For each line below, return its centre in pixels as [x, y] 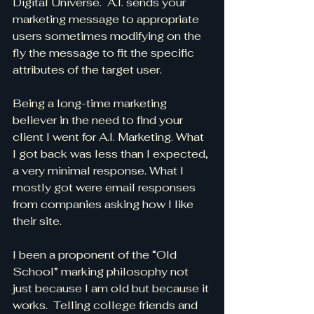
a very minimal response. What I [100, 171]
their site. [37, 221]
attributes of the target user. [87, 70]
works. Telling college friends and [107, 305]
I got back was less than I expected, [112, 154]
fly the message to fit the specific [105, 53]
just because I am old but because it [112, 288]
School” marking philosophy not [102, 272]
